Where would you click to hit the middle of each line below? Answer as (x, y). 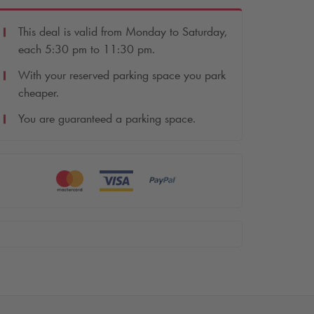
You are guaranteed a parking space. (107, 118)
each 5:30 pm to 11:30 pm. (87, 49)
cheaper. (39, 92)
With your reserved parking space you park (122, 75)
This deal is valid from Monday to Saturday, (123, 31)
